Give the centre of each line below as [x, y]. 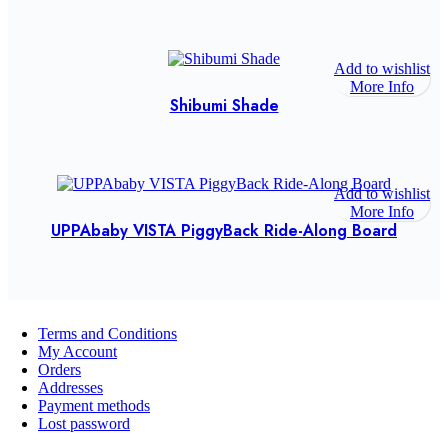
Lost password [84, 423]
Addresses [70, 387]
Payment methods [94, 405]
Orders [59, 369]
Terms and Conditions [107, 333]
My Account [77, 351]
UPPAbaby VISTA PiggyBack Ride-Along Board [224, 230]
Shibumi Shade [224, 105]
